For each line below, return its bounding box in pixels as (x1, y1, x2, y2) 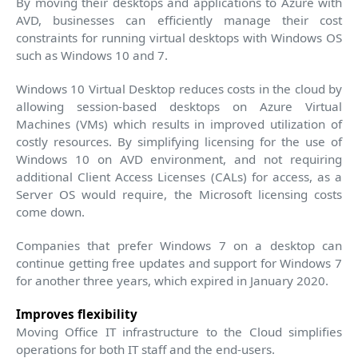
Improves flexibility (16, 305, 137, 322)
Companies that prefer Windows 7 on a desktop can (16, 237, 342, 253)
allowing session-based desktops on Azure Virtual (16, 97, 342, 114)
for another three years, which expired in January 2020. (16, 272, 328, 288)
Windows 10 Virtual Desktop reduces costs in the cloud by (16, 80, 342, 97)
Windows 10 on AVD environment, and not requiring (16, 150, 342, 167)
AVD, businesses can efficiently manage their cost (16, 11, 342, 28)
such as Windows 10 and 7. (16, 46, 168, 63)
